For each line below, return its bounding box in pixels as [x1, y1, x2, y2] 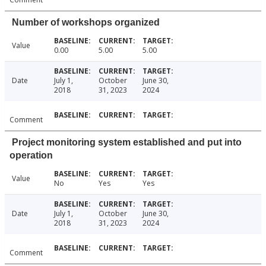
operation [9, 150, 53, 161]
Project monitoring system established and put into [12, 137, 242, 148]
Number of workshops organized [12, 17, 160, 28]
